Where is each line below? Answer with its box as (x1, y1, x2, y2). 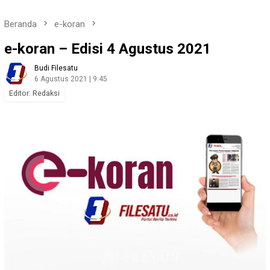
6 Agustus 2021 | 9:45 (34, 75, 107, 84)
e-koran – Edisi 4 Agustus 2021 (4, 40, 211, 58)
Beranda (4, 19, 37, 30)
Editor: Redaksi (9, 89, 60, 98)
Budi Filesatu (34, 64, 78, 73)
